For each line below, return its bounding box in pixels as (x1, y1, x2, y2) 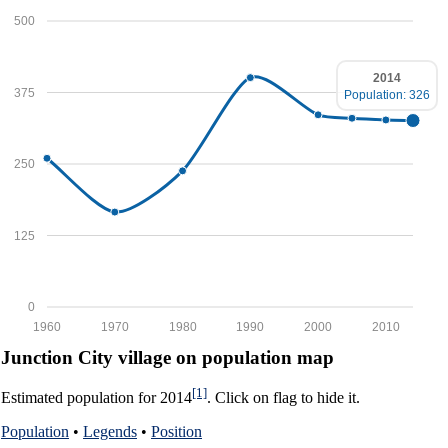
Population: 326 (344, 87, 430, 102)
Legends (83, 422, 137, 440)
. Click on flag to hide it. (207, 388, 360, 406)
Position (151, 422, 202, 440)
